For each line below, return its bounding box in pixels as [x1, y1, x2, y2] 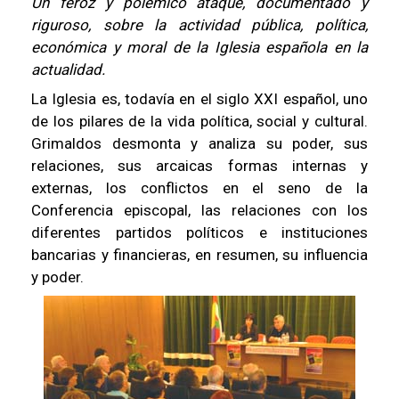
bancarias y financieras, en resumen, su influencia [31, 246, 368, 264]
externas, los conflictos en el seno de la [31, 179, 368, 197]
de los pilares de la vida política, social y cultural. [31, 112, 368, 130]
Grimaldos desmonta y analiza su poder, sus [31, 134, 368, 152]
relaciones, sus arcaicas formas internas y [31, 157, 368, 175]
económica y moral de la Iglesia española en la [31, 38, 368, 56]
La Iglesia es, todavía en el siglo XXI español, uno [31, 90, 368, 108]
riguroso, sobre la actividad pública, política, [31, 16, 368, 34]
